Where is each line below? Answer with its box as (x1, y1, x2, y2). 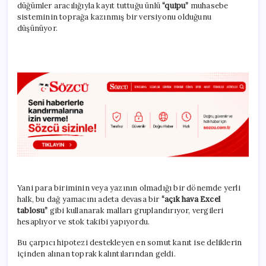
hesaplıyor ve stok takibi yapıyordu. (17, 216, 150, 227)
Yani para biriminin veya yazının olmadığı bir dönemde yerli (17, 182, 240, 193)
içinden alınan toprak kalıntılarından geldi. (17, 248, 176, 259)
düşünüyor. (17, 23, 58, 33)
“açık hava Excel (161, 194, 221, 204)
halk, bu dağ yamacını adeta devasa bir (17, 194, 161, 204)
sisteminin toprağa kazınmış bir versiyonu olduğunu (17, 11, 211, 22)
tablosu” (17, 205, 50, 216)
